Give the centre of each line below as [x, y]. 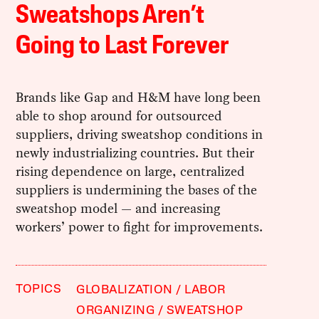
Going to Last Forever [122, 47]
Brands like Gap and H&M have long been [138, 98]
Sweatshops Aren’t [110, 17]
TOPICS [39, 290]
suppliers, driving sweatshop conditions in [140, 135]
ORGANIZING [116, 311]
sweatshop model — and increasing [118, 209]
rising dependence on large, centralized [131, 172]
